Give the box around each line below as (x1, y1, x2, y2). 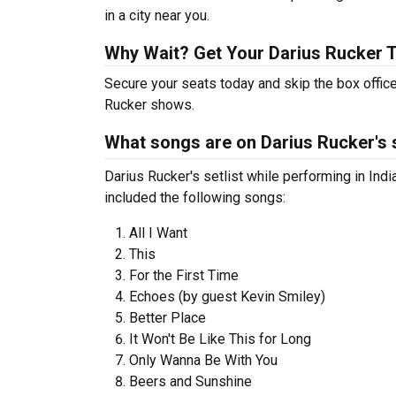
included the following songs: (104, 189, 286, 206)
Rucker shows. (104, 96, 194, 113)
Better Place (129, 309, 206, 326)
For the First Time (129, 267, 239, 284)
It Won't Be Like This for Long (129, 331, 311, 347)
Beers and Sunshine (129, 373, 252, 390)
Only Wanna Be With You (129, 352, 278, 369)
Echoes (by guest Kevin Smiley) (129, 288, 325, 305)
